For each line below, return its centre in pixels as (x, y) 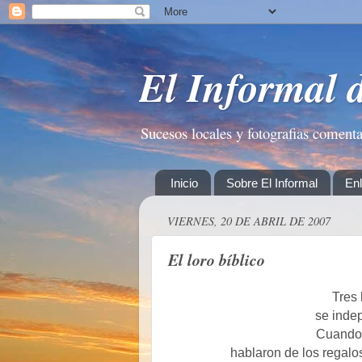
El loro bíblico (217, 259)
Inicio (184, 183)
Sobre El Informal (271, 183)
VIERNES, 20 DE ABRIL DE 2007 (249, 221)
